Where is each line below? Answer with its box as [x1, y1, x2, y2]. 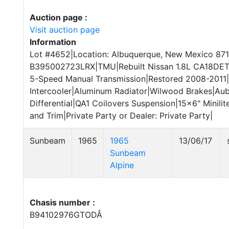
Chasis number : [30, 197, 95, 208]
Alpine [110, 160, 134, 170]
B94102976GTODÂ [30, 210, 105, 220]
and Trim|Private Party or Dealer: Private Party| [30, 110, 213, 121]
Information [30, 37, 76, 47]
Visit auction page [30, 25, 100, 35]
